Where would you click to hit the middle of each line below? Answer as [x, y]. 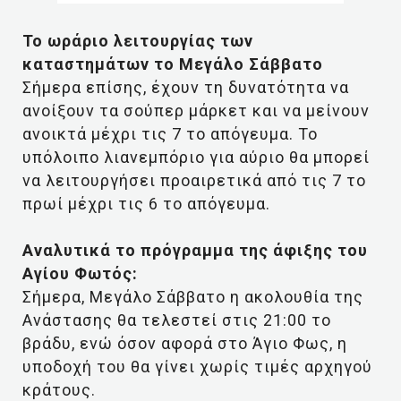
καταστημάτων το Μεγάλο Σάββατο [173, 64]
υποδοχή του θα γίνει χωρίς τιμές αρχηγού [197, 367]
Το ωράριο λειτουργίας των [138, 41]
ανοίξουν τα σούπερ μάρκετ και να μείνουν [196, 111]
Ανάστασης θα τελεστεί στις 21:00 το [177, 320]
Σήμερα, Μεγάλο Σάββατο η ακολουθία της [193, 297]
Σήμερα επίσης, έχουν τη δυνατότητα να [186, 87]
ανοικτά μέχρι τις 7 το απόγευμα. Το [170, 134]
